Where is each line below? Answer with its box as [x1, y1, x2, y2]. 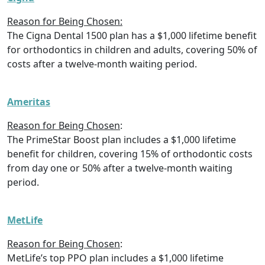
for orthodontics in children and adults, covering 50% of [7, 43, 257, 57]
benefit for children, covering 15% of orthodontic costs [7, 147, 253, 161]
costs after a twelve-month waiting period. [7, 57, 197, 71]
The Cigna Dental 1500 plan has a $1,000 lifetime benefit [7, 29, 257, 43]
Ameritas [7, 95, 50, 109]
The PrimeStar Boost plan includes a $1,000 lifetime [7, 133, 236, 147]
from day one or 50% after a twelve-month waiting [7, 161, 232, 175]
